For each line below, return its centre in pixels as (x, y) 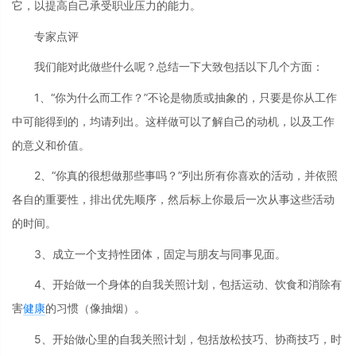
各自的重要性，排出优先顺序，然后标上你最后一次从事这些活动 (173, 199)
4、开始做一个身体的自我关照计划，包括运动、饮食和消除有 (188, 284)
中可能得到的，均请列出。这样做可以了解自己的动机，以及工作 (173, 121)
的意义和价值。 (51, 145)
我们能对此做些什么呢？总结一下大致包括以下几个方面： (179, 67)
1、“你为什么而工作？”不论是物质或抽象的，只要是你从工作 (186, 97)
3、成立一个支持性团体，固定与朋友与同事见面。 (160, 253)
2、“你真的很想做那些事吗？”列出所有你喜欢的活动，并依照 (186, 176)
